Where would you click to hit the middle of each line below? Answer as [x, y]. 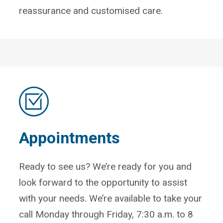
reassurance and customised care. [91, 10]
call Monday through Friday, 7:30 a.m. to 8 [106, 214]
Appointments [70, 138]
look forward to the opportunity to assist [103, 182]
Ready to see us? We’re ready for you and [106, 166]
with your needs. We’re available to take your [111, 198]
